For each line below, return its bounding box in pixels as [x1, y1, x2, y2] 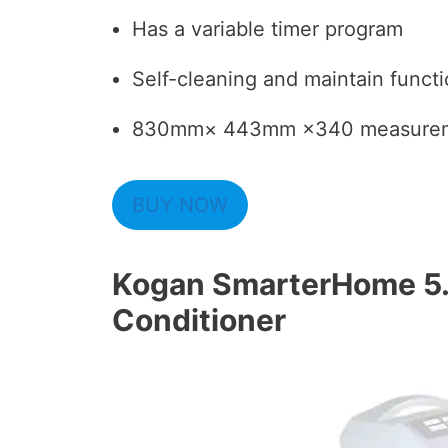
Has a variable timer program [132, 17, 403, 41]
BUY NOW [132, 193, 228, 217]
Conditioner [112, 302, 286, 338]
